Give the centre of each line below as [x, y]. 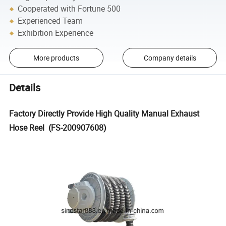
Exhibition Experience [56, 33]
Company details [170, 58]
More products [56, 58]
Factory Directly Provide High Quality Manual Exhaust [104, 114]
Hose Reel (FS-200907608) [58, 128]
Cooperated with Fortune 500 [69, 9]
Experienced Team [50, 21]
